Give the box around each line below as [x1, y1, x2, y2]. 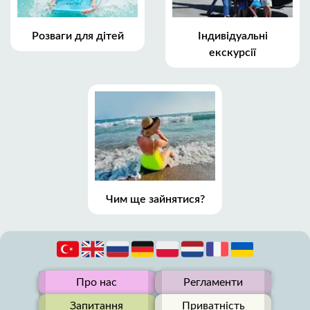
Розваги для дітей [31, 30, 124, 42]
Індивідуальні [197, 30, 268, 42]
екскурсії [209, 47, 256, 59]
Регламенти [183, 276, 244, 288]
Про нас [76, 276, 118, 288]
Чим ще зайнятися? [105, 193, 205, 205]
